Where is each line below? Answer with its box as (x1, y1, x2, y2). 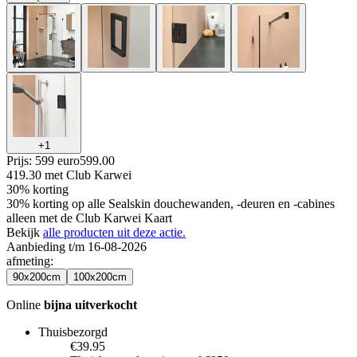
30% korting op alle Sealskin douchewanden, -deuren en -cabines (6, 196, 335, 210)
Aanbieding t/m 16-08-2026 (6, 239, 147, 253)
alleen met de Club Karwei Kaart (6, 210, 172, 225)
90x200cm (13, 270, 61, 283)
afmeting (6, 253, 50, 268)
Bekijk (6, 225, 43, 239)
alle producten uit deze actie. (43, 225, 186, 239)
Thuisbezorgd (38, 324, 108, 339)
